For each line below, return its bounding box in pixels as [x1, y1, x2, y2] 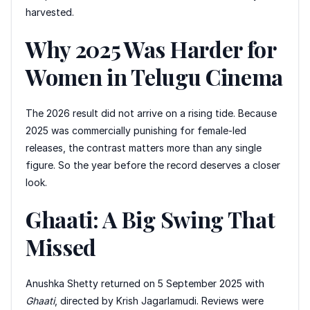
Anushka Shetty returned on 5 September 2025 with [26, 277, 264, 289]
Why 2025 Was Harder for [26, 33, 276, 64]
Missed [26, 231, 97, 262]
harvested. [26, 6, 74, 18]
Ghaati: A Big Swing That [26, 203, 275, 234]
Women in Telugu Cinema [26, 61, 283, 91]
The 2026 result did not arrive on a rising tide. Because [26, 107, 277, 119]
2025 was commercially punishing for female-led [26, 124, 246, 136]
